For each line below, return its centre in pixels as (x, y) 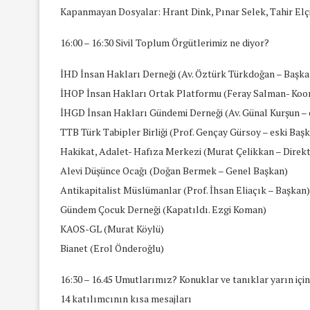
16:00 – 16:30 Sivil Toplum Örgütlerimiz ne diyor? (165, 42)
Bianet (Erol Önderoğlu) (112, 248)
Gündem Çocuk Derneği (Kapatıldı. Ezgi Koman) (163, 209)
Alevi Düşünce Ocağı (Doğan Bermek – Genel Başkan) (174, 170)
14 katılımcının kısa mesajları (126, 298)
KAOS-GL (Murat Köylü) (112, 228)
